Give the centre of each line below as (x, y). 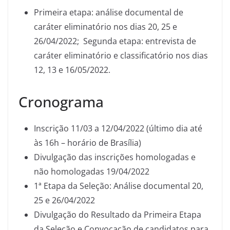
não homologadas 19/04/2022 (92, 171)
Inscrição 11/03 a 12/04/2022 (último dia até (118, 128)
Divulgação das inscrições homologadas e (115, 157)
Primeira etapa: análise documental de (109, 12)
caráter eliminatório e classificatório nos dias (121, 55)
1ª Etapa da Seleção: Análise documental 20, (119, 186)
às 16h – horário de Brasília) (88, 143)
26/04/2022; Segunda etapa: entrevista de (115, 41)
